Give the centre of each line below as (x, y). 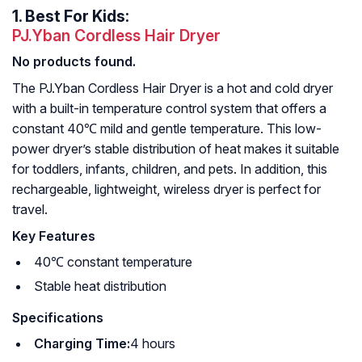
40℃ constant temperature (113, 262)
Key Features (54, 236)
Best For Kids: (77, 17)
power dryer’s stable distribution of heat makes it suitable (176, 149)
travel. (30, 210)
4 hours (153, 344)
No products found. (74, 62)
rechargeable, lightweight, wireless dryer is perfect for (166, 189)
